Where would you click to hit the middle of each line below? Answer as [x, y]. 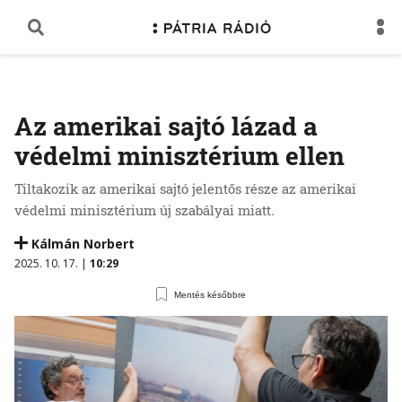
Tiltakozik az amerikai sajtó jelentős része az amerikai [185, 188]
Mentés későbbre [210, 294]
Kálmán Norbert [83, 244]
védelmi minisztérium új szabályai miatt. [144, 210]
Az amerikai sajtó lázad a [166, 126]
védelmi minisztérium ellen [179, 156]
